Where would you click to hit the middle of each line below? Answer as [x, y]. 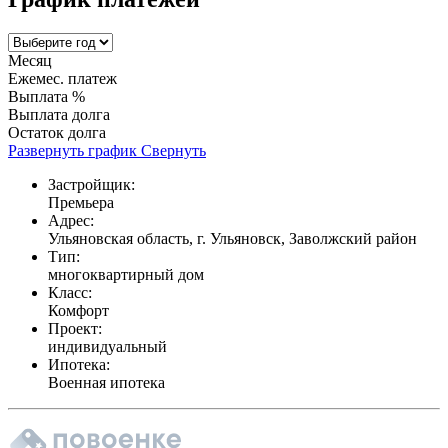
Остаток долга [57, 132]
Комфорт [78, 310]
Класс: [70, 292]
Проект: [75, 328]
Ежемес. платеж [62, 78]
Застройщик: [91, 184]
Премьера [81, 202]
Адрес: [71, 220]
